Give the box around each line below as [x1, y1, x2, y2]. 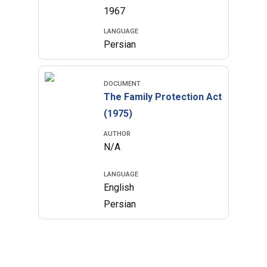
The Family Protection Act [104, 91, 222, 103]
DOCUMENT [104, 80, 141, 88]
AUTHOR [104, 130, 131, 138]
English [104, 182, 135, 193]
